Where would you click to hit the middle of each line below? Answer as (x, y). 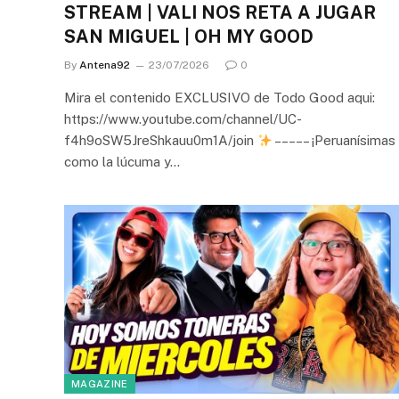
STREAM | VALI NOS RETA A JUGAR (220, 12)
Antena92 (105, 65)
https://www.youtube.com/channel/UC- (183, 119)
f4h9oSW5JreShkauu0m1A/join (161, 140)
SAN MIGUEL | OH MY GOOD (189, 37)
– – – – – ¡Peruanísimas (334, 140)
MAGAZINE (100, 383)
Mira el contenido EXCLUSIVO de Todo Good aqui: (220, 98)
